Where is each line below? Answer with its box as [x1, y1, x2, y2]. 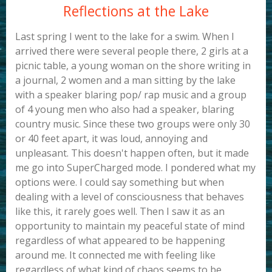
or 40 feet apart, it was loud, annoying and [15, 132, 208, 146]
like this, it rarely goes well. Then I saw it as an [15, 205, 225, 219]
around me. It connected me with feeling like [15, 248, 216, 262]
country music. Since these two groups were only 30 [15, 117, 250, 131]
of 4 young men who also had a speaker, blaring [15, 103, 234, 117]
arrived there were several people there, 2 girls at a [15, 44, 248, 58]
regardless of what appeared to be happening [15, 234, 225, 248]
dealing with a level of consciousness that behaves [15, 190, 244, 204]
